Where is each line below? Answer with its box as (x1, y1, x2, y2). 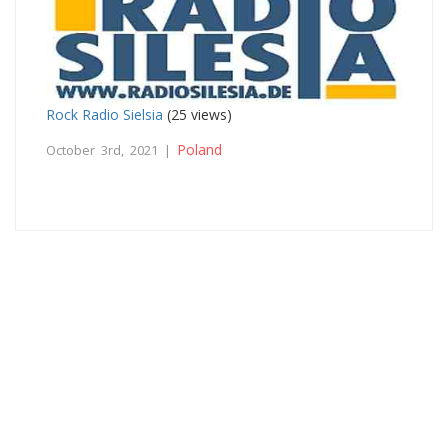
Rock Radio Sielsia (46, 105, 163, 125)
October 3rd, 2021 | (46, 141, 177, 160)
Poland (177, 140, 222, 160)
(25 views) (163, 105, 232, 125)
